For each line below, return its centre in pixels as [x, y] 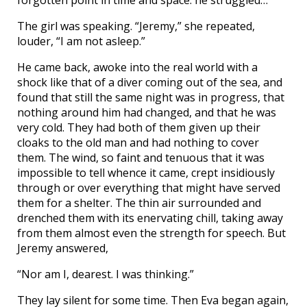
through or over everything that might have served [149, 188]
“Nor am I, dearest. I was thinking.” [106, 274]
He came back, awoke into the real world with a [137, 67]
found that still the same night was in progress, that [151, 98]
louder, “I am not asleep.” [81, 41]
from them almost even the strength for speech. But [151, 233]
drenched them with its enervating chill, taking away [150, 218]
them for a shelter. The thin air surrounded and [139, 203]
